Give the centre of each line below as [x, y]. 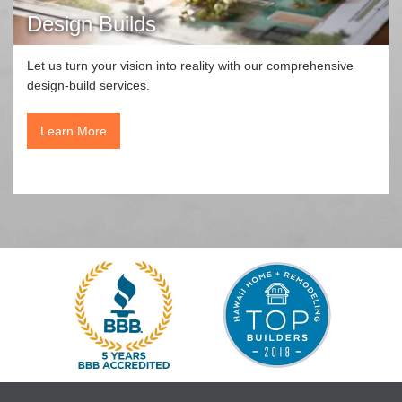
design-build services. [88, 85]
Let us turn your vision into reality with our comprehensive [190, 65]
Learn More [74, 131]
